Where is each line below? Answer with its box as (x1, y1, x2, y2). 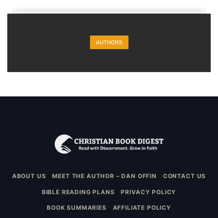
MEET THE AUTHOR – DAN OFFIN (52, 172, 157, 180)
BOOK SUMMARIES (47, 204, 107, 212)
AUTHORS (95, 38, 123, 46)
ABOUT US (12, 172, 46, 180)
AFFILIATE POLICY (112, 204, 171, 212)
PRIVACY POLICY (121, 188, 177, 196)
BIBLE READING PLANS (41, 188, 115, 196)
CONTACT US (163, 172, 206, 180)
